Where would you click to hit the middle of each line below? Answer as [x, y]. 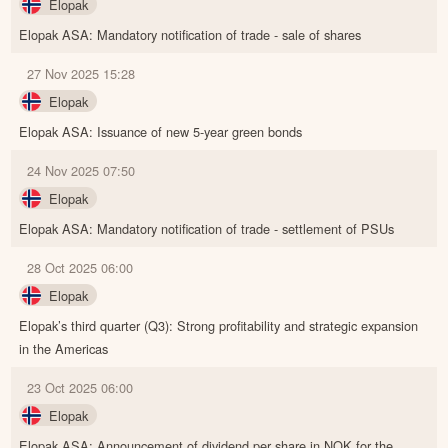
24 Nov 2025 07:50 [81, 170]
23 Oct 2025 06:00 [80, 387]
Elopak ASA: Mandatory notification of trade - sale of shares [190, 34]
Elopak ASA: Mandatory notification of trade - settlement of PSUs [207, 228]
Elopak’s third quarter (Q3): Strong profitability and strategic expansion [219, 325]
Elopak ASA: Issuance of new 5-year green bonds [161, 131]
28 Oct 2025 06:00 [80, 267]
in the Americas [64, 348]
